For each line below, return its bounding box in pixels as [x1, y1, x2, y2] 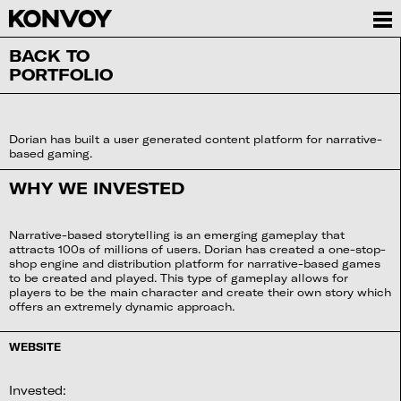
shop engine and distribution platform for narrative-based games [8, 257, 380, 270]
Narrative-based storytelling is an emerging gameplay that [8, 228, 345, 242]
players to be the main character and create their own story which [8, 286, 391, 299]
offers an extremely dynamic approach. [8, 300, 235, 313]
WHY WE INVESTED [8, 178, 184, 199]
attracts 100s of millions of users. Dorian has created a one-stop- [8, 243, 386, 256]
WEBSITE [8, 341, 61, 354]
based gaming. [8, 147, 92, 160]
